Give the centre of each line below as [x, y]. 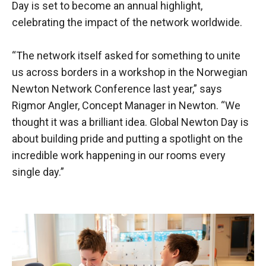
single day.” [38, 172]
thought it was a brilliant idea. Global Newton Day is [130, 122]
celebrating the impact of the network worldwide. [127, 22]
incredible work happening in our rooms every [119, 155]
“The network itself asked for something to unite [126, 55]
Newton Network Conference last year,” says [117, 88]
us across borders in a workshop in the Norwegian [130, 72]
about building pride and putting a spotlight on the [127, 138]
